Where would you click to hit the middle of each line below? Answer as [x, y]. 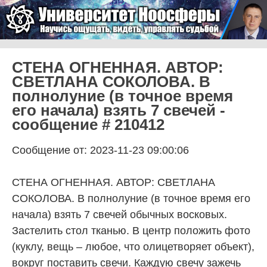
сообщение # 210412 [88, 124]
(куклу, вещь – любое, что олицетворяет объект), [133, 246]
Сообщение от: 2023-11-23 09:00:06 [100, 150]
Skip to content [44, 45]
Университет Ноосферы [108, 54]
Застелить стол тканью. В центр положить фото [131, 230]
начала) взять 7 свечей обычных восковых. [119, 214]
